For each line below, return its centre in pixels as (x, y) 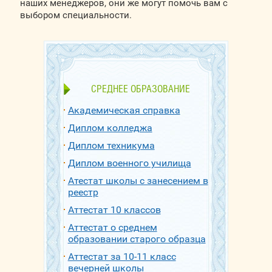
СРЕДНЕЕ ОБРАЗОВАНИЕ (141, 89)
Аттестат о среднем (112, 227)
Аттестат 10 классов (114, 210)
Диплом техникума (111, 145)
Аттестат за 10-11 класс (122, 257)
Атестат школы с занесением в (138, 181)
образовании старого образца (137, 239)
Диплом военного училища (129, 163)
